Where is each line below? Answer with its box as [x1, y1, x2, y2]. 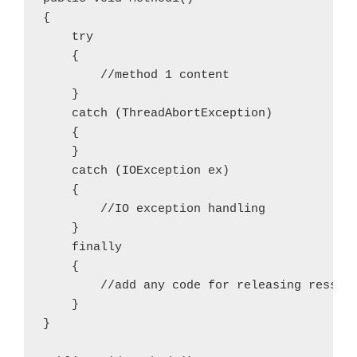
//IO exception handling [43, 202, 265, 216]
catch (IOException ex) [43, 163, 229, 178]
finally [43, 240, 122, 254]
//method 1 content [43, 68, 229, 82]
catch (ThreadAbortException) [43, 106, 273, 120]
